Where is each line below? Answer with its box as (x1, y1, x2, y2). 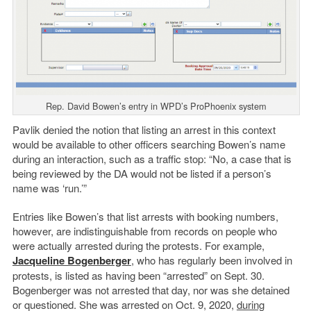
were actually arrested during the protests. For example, (12, 237, 264, 253)
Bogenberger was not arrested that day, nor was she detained (12, 282, 289, 297)
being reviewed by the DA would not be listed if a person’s (12, 165, 271, 180)
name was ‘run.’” (12, 180, 87, 195)
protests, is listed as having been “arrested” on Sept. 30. (12, 267, 264, 283)
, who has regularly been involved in (131, 252, 292, 267)
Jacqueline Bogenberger (12, 252, 131, 268)
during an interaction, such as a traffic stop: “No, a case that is (12, 151, 292, 166)
